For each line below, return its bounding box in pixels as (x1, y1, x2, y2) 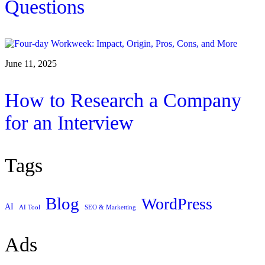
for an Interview (5, 112, 134, 134)
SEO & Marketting (85, 203, 136, 211)
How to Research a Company (5, 89, 241, 112)
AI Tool (19, 203, 40, 211)
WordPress (141, 194, 212, 213)
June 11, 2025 (5, 59, 57, 69)
